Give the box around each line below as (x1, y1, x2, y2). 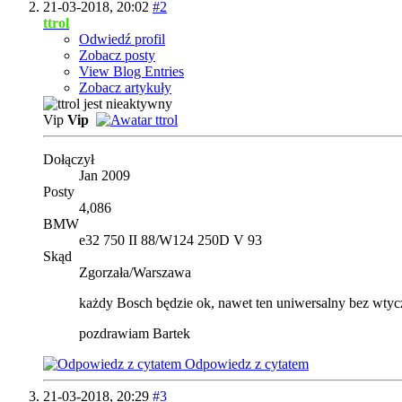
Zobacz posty (79, 47, 155, 63)
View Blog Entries (79, 63, 184, 79)
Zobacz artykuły (79, 79, 171, 95)
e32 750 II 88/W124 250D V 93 (79, 232, 262, 248)
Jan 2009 (79, 167, 130, 183)
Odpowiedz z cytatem (181, 355, 309, 371)
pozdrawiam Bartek (79, 325, 190, 341)
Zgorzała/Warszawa (79, 264, 191, 280)
